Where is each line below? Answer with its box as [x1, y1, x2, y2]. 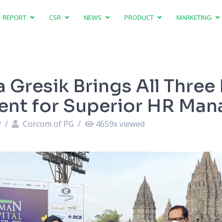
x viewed [113, 118, 145, 129]
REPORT [2, 12, 28, 22]
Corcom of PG [20, 118, 76, 129]
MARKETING [176, 12, 214, 22]
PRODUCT [124, 12, 156, 22]
